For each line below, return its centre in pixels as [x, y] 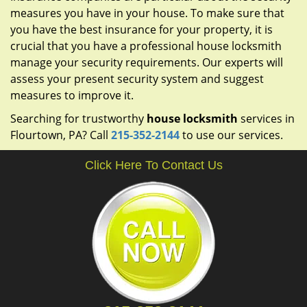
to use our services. [234, 135]
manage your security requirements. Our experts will [147, 62]
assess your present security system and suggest [137, 79]
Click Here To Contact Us [153, 165]
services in [266, 119]
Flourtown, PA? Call [61, 135]
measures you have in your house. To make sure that [147, 13]
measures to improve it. [72, 95]
